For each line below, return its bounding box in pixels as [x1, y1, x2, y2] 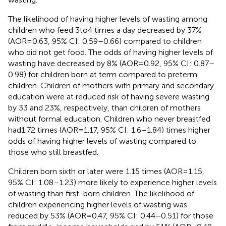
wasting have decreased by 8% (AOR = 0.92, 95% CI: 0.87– [8, 58, 214, 68]
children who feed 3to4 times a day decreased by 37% [8, 25, 202, 35]
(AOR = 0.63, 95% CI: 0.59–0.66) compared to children [8, 36, 202, 46]
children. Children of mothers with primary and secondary [8, 80, 214, 90]
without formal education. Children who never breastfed [8, 114, 210, 124]
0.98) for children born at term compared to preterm [8, 69, 197, 79]
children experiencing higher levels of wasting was [8, 199, 187, 209]
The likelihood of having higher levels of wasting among [8, 14, 207, 24]
